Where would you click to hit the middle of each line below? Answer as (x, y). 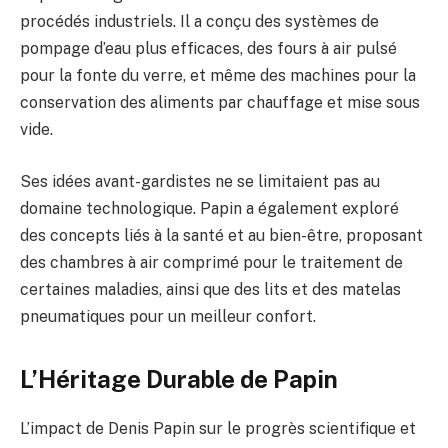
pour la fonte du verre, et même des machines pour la (218, 76)
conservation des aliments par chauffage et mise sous (220, 103)
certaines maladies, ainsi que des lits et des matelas (210, 289)
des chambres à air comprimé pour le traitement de (211, 262)
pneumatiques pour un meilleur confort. (168, 316)
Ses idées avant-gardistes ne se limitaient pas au (200, 181)
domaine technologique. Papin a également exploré (209, 208)
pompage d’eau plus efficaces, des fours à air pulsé (208, 49)
